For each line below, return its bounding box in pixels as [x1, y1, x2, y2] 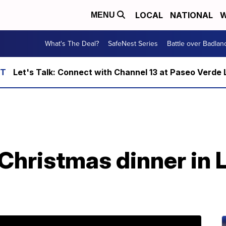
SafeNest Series [108, 38, 158, 49]
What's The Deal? [45, 38, 99, 49]
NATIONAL [170, 10, 213, 20]
